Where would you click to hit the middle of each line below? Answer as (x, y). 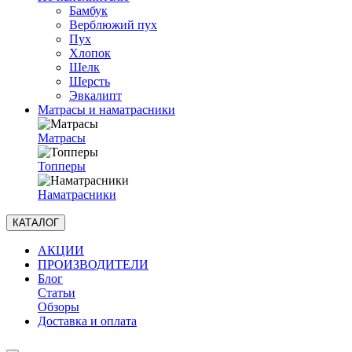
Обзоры (59, 307)
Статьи (57, 293)
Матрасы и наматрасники (106, 110)
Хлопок (90, 53)
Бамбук (88, 11)
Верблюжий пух (113, 25)
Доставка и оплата (87, 321)
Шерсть (90, 81)
